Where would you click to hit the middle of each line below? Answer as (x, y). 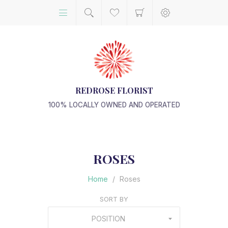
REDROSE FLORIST (114, 91)
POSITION (108, 219)
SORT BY (114, 199)
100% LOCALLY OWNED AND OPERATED (114, 105)
